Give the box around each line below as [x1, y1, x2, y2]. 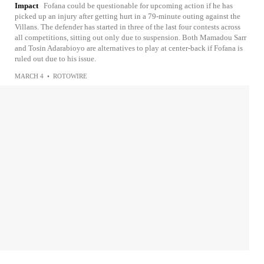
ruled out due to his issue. [15, 54, 96, 64]
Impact [15, 1, 38, 11]
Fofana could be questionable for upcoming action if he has [44, 1, 233, 11]
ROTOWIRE [53, 72, 87, 80]
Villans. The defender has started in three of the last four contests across [15, 22, 240, 32]
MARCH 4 [15, 72, 44, 80]
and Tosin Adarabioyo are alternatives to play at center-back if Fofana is [15, 44, 243, 53]
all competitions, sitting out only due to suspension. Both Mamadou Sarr [15, 33, 246, 42]
